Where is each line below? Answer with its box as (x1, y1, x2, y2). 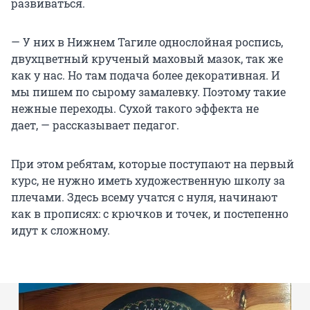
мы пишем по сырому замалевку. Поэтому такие (11, 84, 286, 99)
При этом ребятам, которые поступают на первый (11, 156, 294, 171)
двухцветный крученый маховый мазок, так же (11, 51, 283, 66)
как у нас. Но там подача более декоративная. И (11, 67, 280, 82)
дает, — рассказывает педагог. (11, 117, 179, 132)
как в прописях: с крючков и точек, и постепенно (11, 206, 289, 221)
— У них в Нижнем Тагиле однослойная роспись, (11, 34, 283, 49)
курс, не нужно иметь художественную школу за (11, 172, 285, 188)
